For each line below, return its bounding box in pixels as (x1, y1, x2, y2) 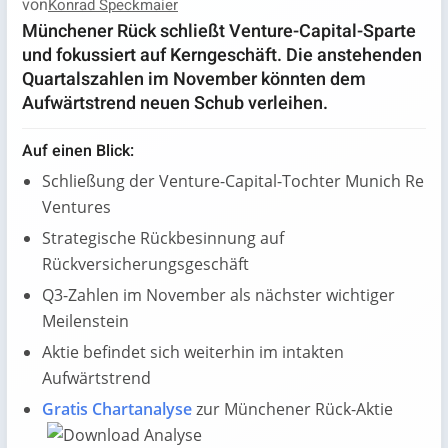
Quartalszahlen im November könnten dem (22, 66, 366, 93)
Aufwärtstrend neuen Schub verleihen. (22, 90, 328, 117)
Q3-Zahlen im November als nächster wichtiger (42, 284, 395, 306)
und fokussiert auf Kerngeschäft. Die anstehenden (22, 42, 422, 69)
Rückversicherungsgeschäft (42, 253, 249, 275)
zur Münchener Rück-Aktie (196, 398, 393, 420)
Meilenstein (42, 310, 129, 332)
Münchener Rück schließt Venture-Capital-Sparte (22, 18, 416, 45)
